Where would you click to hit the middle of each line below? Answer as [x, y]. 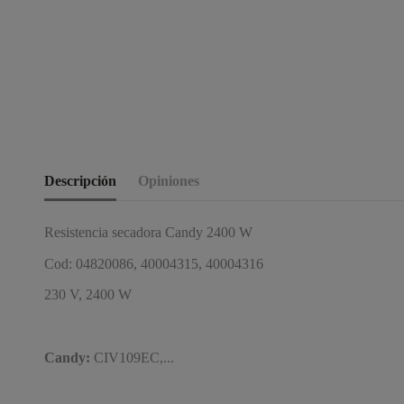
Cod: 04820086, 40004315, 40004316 [154, 263]
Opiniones [169, 180]
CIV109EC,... [132, 357]
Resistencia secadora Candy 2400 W [148, 232]
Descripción [80, 180]
